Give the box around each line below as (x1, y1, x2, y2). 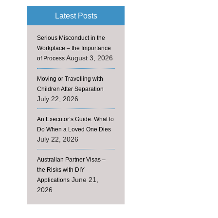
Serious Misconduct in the (37, 35, 105, 41)
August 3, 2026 (66, 54, 113, 62)
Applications (37, 177, 70, 183)
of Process (37, 55, 65, 62)
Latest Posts (54, 11, 97, 20)
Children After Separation (37, 86, 104, 92)
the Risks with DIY (37, 166, 85, 173)
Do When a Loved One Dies (37, 126, 111, 133)
